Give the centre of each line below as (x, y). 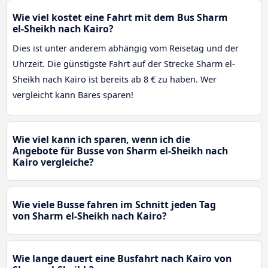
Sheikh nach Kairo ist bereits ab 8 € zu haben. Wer (115, 80)
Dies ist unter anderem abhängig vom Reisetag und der (126, 48)
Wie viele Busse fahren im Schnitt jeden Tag (114, 205)
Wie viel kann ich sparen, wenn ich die (101, 140)
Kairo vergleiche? (53, 162)
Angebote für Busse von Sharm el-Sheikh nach (120, 151)
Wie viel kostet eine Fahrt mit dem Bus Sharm (120, 18)
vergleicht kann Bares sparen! (73, 95)
